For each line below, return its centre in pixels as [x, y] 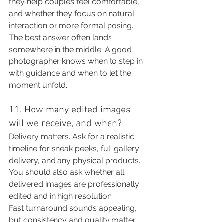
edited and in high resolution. [61, 196]
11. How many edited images [71, 110]
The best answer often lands [61, 37]
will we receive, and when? [65, 124]
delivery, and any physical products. [76, 160]
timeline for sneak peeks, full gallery [75, 148]
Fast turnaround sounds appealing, [74, 208]
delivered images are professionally [75, 184]
